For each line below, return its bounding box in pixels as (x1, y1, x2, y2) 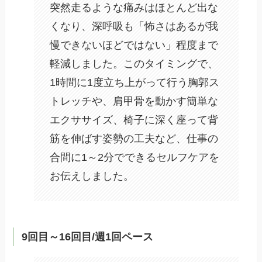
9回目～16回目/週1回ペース (21, 231, 153, 243)
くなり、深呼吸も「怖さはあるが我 (50, 20, 219, 33)
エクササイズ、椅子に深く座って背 (50, 114, 219, 126)
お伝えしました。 (50, 170, 135, 182)
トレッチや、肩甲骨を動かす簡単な (50, 95, 219, 108)
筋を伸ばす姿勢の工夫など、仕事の (50, 133, 219, 145)
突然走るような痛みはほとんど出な (50, 2, 219, 14)
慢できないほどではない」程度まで (50, 39, 219, 51)
